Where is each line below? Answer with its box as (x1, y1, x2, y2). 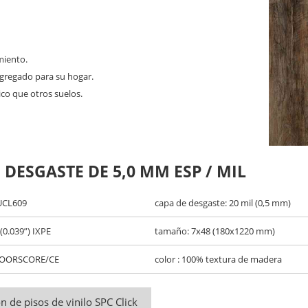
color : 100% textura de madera (155, 252, 283, 265)
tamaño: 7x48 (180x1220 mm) (155, 224, 276, 237)
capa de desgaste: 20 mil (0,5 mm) (155, 196, 291, 209)
